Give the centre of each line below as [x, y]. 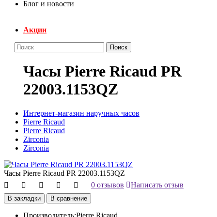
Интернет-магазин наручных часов [81, 113]
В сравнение [69, 198]
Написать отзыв [157, 185]
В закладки [24, 198]
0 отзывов [108, 185]
